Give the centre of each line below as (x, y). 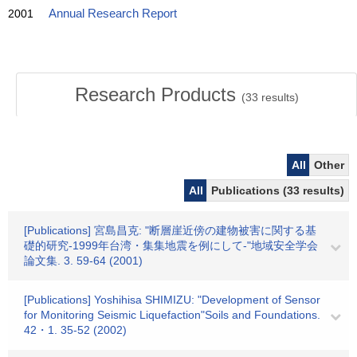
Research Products (158, 94)
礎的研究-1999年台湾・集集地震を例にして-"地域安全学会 (171, 245)
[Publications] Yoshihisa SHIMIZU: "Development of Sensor (172, 300)
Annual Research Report (113, 14)
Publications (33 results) (278, 190)
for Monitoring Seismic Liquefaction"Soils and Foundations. (172, 315)
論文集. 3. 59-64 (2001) (83, 261)
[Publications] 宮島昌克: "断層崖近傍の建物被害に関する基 (170, 230)
